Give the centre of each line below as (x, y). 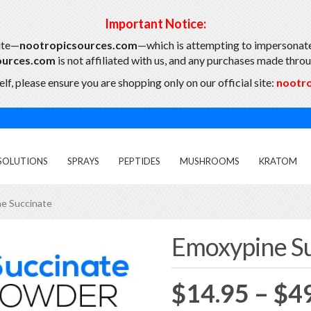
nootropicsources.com (78, 45)
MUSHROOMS (210, 161)
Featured (120, 252)
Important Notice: (155, 24)
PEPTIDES (140, 161)
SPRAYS (83, 161)
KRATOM (278, 161)
